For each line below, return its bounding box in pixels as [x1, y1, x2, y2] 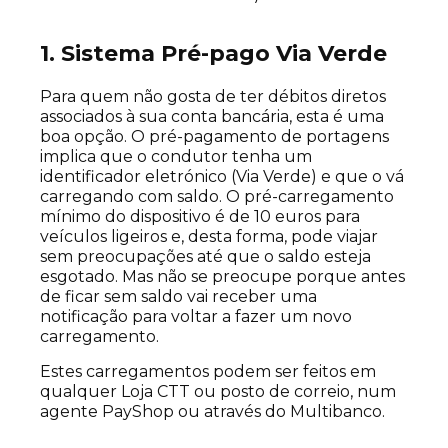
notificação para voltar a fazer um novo [40, 307, 352, 327]
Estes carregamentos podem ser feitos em [40, 362, 376, 382]
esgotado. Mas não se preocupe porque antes [40, 267, 405, 287]
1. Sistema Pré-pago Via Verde [40, 40, 387, 68]
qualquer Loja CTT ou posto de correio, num [40, 382, 396, 402]
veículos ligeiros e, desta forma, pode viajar [40, 227, 378, 247]
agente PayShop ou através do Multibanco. [40, 402, 385, 422]
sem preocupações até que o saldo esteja [40, 247, 371, 267]
